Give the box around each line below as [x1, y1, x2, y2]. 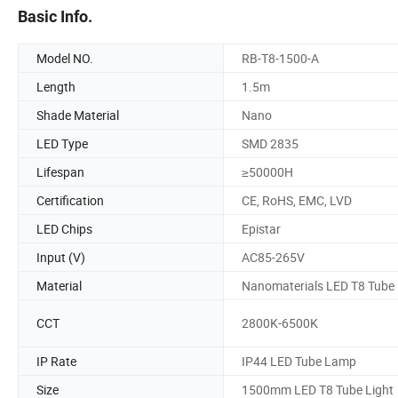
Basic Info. [18, 6, 92, 26]
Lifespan [36, 163, 84, 180]
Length [36, 77, 76, 95]
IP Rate [36, 352, 76, 370]
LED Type [36, 134, 88, 152]
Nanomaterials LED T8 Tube [242, 276, 394, 294]
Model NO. [36, 49, 93, 67]
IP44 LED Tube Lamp [242, 352, 356, 370]
